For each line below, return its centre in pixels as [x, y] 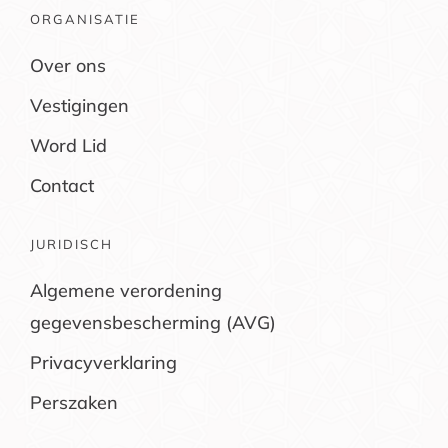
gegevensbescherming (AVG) [152, 322]
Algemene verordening [125, 290]
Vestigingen [79, 105]
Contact [61, 185]
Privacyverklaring [103, 362]
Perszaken [73, 402]
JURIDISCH [71, 243]
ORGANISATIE [84, 18]
